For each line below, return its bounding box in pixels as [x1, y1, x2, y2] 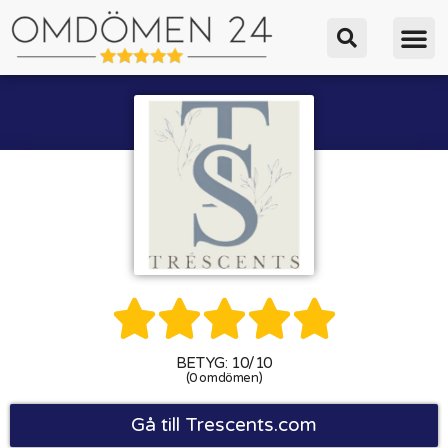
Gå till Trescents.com [131, 414, 317, 437]
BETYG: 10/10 [175, 354, 273, 373]
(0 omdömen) [185, 370, 263, 387]
